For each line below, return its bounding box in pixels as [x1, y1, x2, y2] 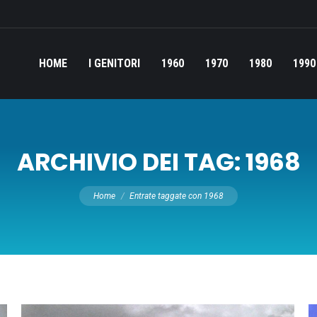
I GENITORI [88, 57, 140, 70]
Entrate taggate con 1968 [129, 190, 224, 201]
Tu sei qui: [79, 177, 119, 190]
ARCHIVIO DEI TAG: [16, 144, 246, 179]
